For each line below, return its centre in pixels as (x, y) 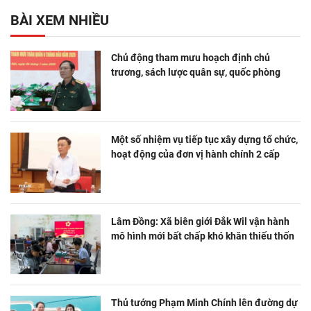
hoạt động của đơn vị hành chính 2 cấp (195, 154)
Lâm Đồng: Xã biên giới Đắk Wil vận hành (200, 221)
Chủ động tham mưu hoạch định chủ (191, 58)
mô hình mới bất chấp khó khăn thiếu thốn (203, 236)
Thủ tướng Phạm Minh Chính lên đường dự (204, 303)
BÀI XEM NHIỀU (60, 20)
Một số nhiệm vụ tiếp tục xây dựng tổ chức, (204, 140)
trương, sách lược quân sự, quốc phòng (196, 73)
